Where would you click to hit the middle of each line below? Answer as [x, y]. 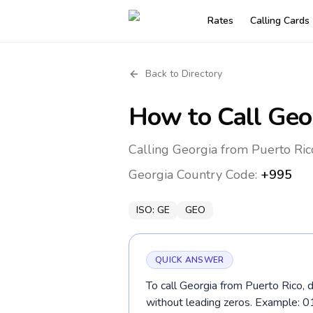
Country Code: [217, 175]
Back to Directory [184, 74]
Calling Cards [280, 21]
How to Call [198, 117]
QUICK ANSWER [190, 260]
